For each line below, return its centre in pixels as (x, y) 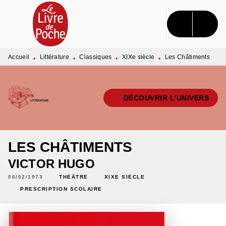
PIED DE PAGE (43, 35)
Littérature (54, 57)
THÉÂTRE (74, 177)
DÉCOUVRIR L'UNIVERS (166, 98)
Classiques (96, 57)
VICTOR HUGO (51, 164)
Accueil (19, 57)
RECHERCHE (88, 17)
